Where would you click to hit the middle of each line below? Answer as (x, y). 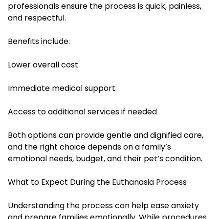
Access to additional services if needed (82, 111)
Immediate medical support (62, 88)
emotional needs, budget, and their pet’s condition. (105, 158)
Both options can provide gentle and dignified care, (106, 135)
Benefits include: (39, 41)
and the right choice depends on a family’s (89, 147)
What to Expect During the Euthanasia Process (97, 182)
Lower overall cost (43, 65)
